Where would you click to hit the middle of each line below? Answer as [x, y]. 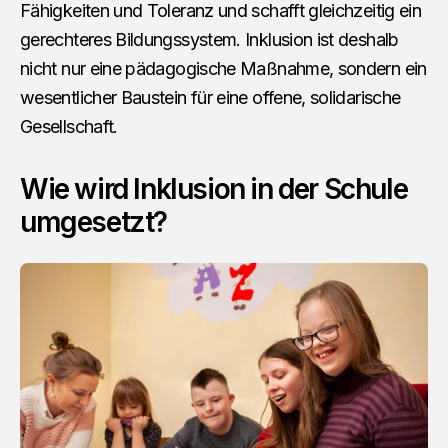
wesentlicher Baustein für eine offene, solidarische [210, 98]
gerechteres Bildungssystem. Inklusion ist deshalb [209, 40]
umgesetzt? [93, 222]
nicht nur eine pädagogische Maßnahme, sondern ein [223, 69]
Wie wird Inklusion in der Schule [214, 189]
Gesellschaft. [69, 127]
